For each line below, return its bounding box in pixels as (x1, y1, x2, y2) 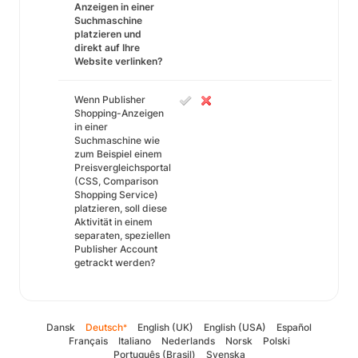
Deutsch (86, 321, 123, 333)
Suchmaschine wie (74, 134, 160, 146)
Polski (262, 335, 290, 347)
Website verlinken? (74, 55, 163, 67)
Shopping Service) (74, 189, 158, 201)
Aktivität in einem (74, 216, 153, 228)
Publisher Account (74, 243, 157, 255)
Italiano (117, 335, 151, 347)
